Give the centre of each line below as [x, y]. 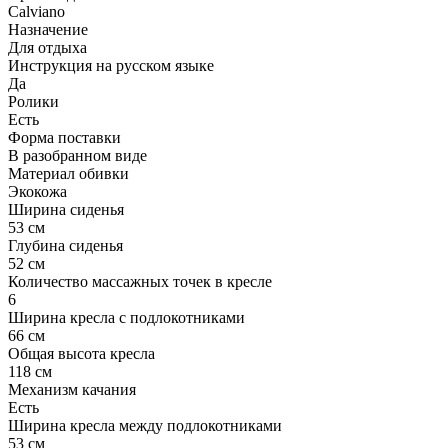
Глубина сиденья [65, 245]
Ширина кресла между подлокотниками [145, 425]
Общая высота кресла [81, 353]
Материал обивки [68, 173]
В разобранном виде [77, 155]
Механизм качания [72, 389]
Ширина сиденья [66, 209]
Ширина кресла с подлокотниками [126, 317]
